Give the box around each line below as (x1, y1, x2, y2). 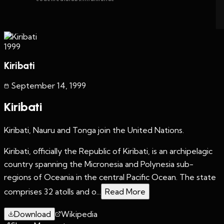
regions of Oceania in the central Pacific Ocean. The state (4, 171, 216, 182)
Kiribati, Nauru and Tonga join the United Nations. (4, 124, 184, 135)
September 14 (11, 80, 65, 90)
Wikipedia (61, 208, 97, 219)
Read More (105, 186, 145, 196)
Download (14, 208, 51, 219)
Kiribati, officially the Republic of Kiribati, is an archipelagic (4, 145, 212, 156)
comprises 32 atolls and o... (4, 186, 101, 196)
